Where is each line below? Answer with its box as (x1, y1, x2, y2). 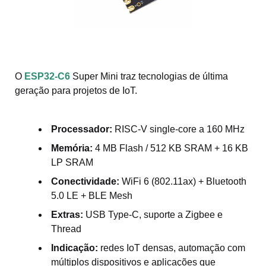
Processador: (51, 123, 112, 134)
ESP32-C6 (24, 71, 70, 81)
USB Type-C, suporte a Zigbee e (83, 209, 223, 220)
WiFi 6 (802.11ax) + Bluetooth (119, 176, 246, 186)
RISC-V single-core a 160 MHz (112, 123, 245, 134)
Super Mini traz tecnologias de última (72, 71, 228, 81)
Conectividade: (51, 176, 119, 186)
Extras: (51, 209, 83, 220)
